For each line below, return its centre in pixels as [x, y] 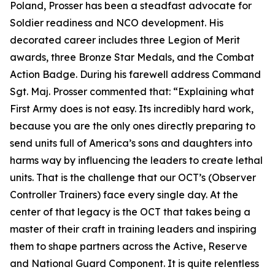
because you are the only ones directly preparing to [133, 126]
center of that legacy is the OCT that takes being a [130, 212]
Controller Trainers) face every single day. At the [124, 195]
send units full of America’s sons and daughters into [131, 143]
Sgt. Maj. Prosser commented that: [91, 91]
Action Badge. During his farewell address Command [135, 74]
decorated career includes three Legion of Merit [125, 40]
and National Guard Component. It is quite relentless [134, 263]
